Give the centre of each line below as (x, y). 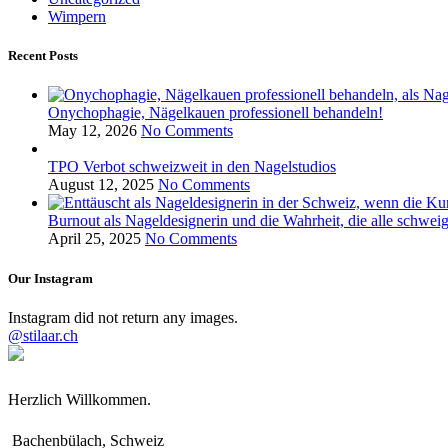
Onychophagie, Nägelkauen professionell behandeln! (215, 113)
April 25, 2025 (94, 239)
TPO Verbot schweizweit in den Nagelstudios (192, 167)
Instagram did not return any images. (123, 317)
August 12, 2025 (101, 185)
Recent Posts (43, 56)
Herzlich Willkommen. (79, 399)
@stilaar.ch (43, 335)
